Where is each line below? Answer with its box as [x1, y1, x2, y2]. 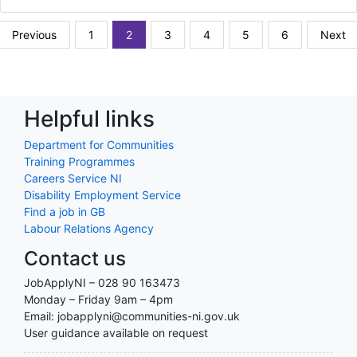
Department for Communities [24, 137, 174, 151]
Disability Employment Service [24, 187, 181, 202]
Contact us [24, 245, 126, 270]
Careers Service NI [24, 171, 122, 185]
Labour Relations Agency [24, 221, 154, 235]
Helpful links [24, 104, 155, 132]
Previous [11, 27, 57, 41]
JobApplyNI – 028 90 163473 [24, 275, 180, 289]
